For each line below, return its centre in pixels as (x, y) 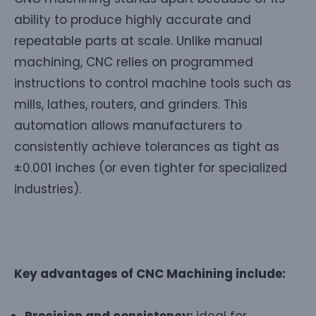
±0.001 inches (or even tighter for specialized (151, 168)
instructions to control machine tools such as (153, 83)
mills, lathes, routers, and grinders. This (131, 104)
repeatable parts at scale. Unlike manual (138, 41)
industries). (48, 189)
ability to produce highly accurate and (133, 19)
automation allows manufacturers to (128, 125)
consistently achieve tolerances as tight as (147, 146)
